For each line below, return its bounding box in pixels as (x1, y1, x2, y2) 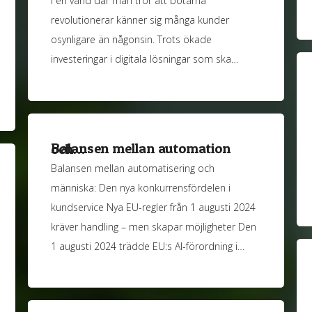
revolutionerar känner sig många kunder (51, 13, 230, 27)
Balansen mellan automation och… (51, 141, 85, 158)
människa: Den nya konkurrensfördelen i (51, 180, 231, 194)
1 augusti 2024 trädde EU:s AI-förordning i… (51, 239, 245, 253)
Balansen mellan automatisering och (51, 161, 215, 175)
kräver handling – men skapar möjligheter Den (51, 219, 257, 233)
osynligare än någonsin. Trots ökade (51, 33, 212, 47)
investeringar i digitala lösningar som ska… (51, 52, 239, 66)
